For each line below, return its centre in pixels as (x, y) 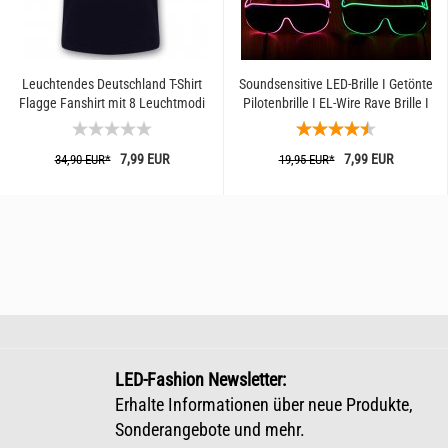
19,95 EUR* (306, 159)
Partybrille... (335, 122)
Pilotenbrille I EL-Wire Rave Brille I (335, 103)
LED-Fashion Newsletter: (200, 379)
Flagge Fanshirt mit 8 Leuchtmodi (111, 103)
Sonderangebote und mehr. (210, 429)
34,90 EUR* (82, 159)
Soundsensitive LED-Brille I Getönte (335, 84)
